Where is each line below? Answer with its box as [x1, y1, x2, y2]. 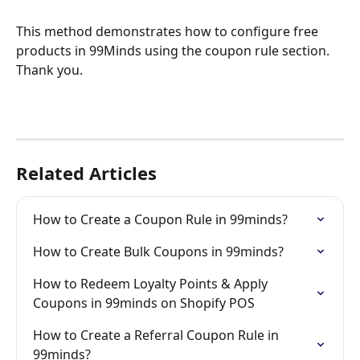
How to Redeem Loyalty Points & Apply [33, 275, 271, 293]
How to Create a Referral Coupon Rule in [33, 326, 282, 345]
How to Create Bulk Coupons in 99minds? [33, 243, 284, 261]
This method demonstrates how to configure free [16, 22, 321, 41]
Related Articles [16, 161, 157, 186]
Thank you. [16, 61, 83, 80]
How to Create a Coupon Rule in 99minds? [33, 211, 288, 229]
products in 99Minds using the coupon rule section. [16, 42, 333, 60]
